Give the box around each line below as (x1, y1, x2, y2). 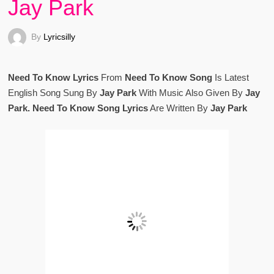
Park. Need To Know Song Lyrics (7, 103, 148, 113)
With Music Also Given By (136, 87, 245, 98)
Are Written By (147, 103, 208, 113)
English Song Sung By (7, 87, 100, 98)
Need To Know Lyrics (7, 72, 98, 83)
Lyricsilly (43, 31, 75, 42)
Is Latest (212, 72, 249, 83)
